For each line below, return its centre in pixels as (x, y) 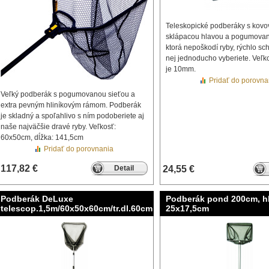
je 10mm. (181, 69)
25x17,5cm (187, 208)
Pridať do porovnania (79, 149)
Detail (124, 168)
